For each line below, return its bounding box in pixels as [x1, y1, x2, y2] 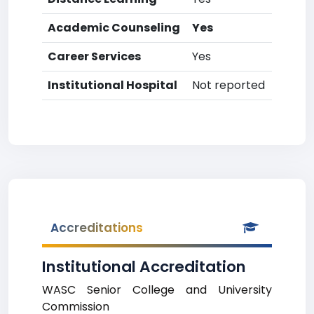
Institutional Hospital [48, 77, 177, 93]
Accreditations [50, 219, 143, 236]
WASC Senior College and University [42, 282, 272, 298]
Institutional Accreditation [42, 256, 246, 278]
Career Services [48, 48, 141, 64]
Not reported [192, 77, 265, 93]
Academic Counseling [48, 20, 180, 36]
